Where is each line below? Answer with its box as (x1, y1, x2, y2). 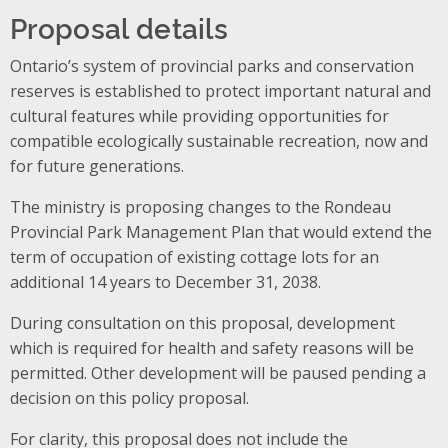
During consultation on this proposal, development (10, 311, 395, 334)
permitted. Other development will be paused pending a (10, 361, 426, 384)
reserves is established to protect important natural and (10, 79, 431, 102)
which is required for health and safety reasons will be (10, 336, 414, 359)
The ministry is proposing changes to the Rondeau (10, 195, 391, 218)
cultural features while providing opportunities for (10, 104, 389, 127)
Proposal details (10, 6, 229, 46)
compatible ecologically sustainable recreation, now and (10, 129, 428, 152)
